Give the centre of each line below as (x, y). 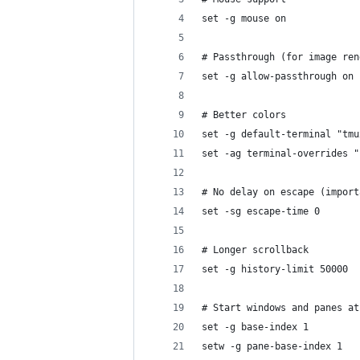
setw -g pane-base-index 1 (272, 346)
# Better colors (244, 115)
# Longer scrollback (255, 250)
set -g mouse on (244, 18)
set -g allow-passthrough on (278, 76)
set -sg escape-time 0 (261, 211)
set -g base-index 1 (255, 327)
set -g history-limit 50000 (275, 269)
